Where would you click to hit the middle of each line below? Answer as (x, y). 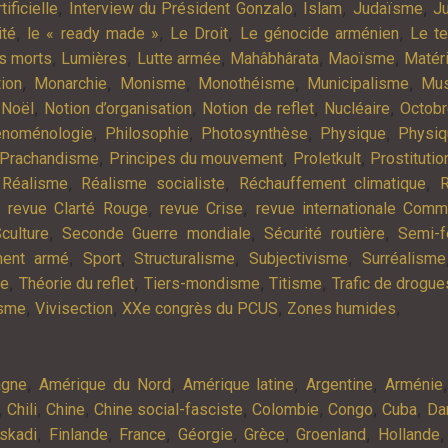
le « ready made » (93, 33)
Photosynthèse (254, 133)
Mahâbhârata (274, 58)
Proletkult (326, 158)
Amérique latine (238, 384)
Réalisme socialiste (153, 183)
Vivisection (74, 308)
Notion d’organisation (118, 108)
